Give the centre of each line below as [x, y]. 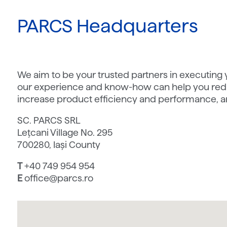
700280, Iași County [59, 145]
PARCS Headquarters [108, 26]
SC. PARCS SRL [49, 121]
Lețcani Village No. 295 [65, 133]
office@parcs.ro [58, 178]
